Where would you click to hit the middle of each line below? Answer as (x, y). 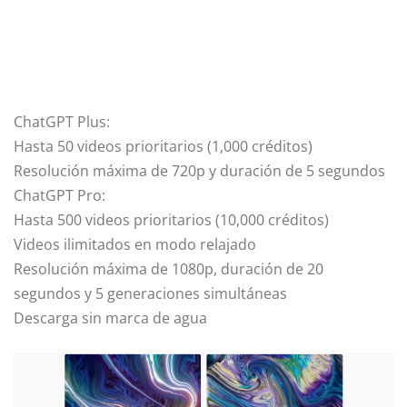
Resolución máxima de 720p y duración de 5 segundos (199, 170)
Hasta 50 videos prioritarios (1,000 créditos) (163, 146)
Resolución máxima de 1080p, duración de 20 (169, 268)
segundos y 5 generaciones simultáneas (150, 293)
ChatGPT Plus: (62, 121)
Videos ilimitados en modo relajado (135, 244)
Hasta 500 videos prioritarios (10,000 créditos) (171, 219)
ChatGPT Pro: (60, 195)
